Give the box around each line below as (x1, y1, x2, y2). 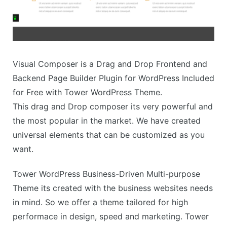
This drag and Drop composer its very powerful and (13, 101, 213, 112)
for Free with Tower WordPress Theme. (13, 87, 162, 98)
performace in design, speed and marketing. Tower (13, 211, 209, 222)
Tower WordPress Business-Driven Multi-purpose (13, 169, 200, 179)
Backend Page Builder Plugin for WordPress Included (13, 73, 214, 84)
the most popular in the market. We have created (13, 116, 201, 126)
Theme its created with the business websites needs (13, 183, 213, 194)
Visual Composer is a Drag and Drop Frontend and (13, 59, 207, 69)
